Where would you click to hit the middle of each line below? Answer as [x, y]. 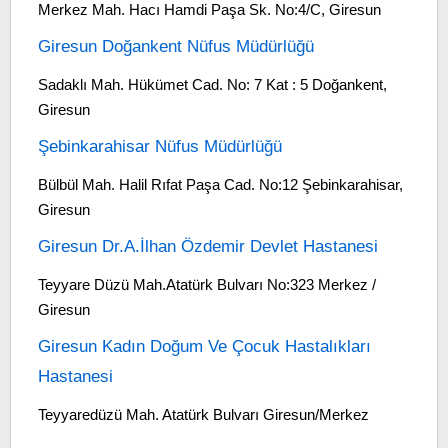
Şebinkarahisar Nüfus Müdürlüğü [159, 146]
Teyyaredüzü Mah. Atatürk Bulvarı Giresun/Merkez [203, 414]
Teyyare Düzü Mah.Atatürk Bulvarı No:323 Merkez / [206, 284]
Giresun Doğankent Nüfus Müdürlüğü [175, 46]
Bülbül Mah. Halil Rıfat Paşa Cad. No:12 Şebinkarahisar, [220, 184]
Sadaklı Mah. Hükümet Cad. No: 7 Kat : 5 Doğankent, [212, 84]
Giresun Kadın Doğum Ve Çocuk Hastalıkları [204, 346]
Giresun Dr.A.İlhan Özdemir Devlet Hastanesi [207, 246]
